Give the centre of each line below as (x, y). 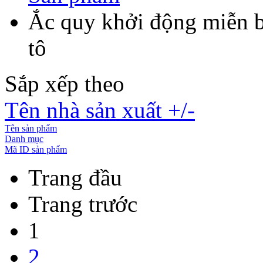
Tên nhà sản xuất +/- (100, 110)
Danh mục (24, 139)
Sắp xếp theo (65, 83)
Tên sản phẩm (31, 128)
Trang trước (83, 204)
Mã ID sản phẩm (36, 149)
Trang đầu (75, 177)
